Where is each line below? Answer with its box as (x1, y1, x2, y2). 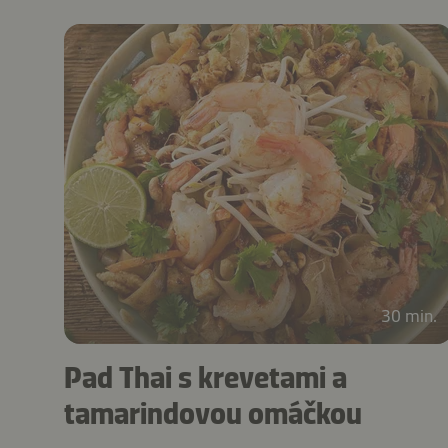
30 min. (381, 304, 438, 327)
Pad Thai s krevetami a (64, 359, 347, 396)
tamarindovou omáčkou (64, 395, 362, 432)
